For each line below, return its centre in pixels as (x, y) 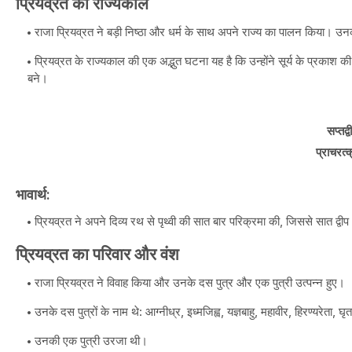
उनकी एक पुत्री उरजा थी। (91, 341)
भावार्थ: (33, 194)
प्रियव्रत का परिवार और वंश (97, 254)
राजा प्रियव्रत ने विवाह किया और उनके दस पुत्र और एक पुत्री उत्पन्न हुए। (190, 282)
